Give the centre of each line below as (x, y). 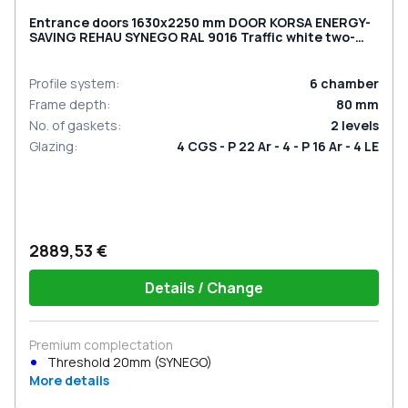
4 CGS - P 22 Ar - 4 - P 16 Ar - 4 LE (278, 146)
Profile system (72, 83)
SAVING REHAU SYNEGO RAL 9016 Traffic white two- (192, 37)
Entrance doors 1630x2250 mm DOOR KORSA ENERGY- (200, 22)
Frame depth (68, 104)
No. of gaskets (73, 125)
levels (360, 125)
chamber (350, 83)
